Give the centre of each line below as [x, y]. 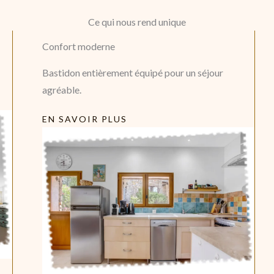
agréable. [62, 90]
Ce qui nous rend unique [137, 22]
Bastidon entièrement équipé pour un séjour [133, 73]
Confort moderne [79, 46]
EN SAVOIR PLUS [85, 119]
